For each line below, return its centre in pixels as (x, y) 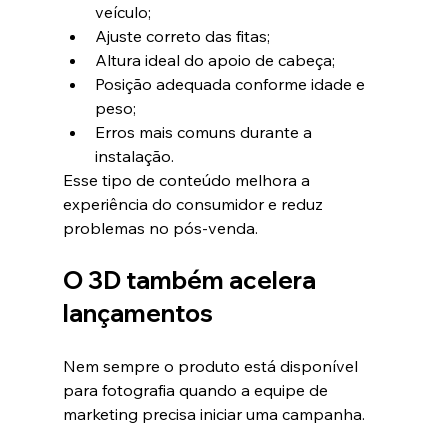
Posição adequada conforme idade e (231, 84)
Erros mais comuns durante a (205, 132)
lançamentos (137, 313)
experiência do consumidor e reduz (194, 204)
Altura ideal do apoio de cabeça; (214, 60)
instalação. (134, 156)
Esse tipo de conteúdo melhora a (188, 180)
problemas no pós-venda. (160, 228)
